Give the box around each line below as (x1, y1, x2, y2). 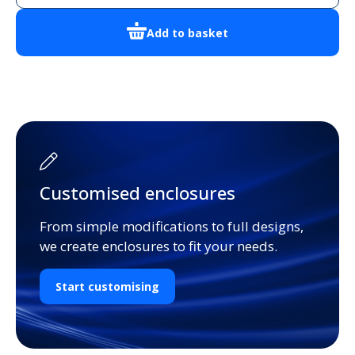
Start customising (55, 279, 159, 295)
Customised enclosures (40, 181, 235, 206)
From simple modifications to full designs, (40, 217, 303, 236)
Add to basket (147, 25, 228, 40)
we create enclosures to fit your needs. (40, 237, 277, 256)
